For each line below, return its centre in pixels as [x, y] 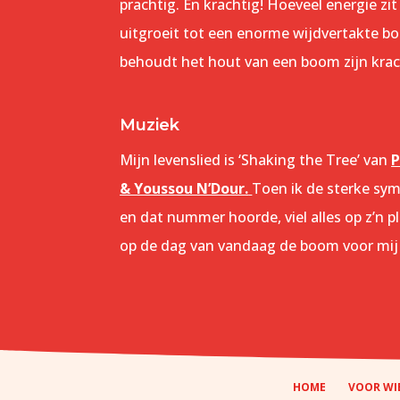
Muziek [150, 125]
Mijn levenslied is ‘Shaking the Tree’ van [256, 160]
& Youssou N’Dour [183, 189]
